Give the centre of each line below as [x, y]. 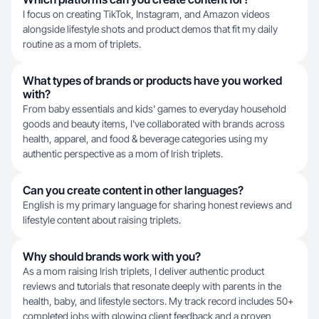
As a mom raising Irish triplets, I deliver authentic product [143, 271]
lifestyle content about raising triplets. [102, 220]
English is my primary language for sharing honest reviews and [157, 205]
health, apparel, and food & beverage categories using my [145, 138]
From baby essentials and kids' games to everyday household [155, 109]
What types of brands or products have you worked [152, 80]
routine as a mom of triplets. [82, 44]
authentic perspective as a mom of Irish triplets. [123, 153]
